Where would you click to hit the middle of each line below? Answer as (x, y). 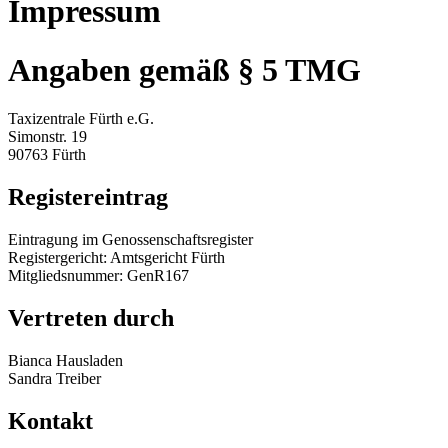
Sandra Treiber (54, 378)
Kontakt (50, 420)
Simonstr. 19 (47, 137)
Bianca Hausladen (65, 360)
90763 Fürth (47, 155)
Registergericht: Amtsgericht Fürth (116, 258)
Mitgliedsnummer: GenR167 (98, 276)
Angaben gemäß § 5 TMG (184, 69)
